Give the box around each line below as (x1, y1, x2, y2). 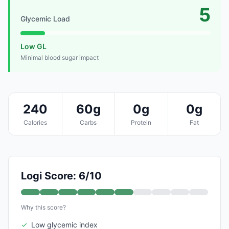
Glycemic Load (20, 14, 70, 23)
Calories (23, 118, 47, 126)
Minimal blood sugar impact (20, 53, 99, 61)
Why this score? (21, 203, 66, 211)
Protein (131, 118, 152, 126)
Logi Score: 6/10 (21, 169, 102, 182)
